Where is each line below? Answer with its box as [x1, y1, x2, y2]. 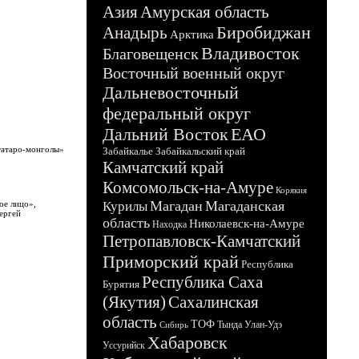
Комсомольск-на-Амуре [103, 178, 273, 197]
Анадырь [103, 23, 167, 42]
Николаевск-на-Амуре [189, 217, 305, 230]
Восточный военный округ [103, 64, 284, 82]
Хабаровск [147, 333, 228, 353]
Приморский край [103, 252, 239, 272]
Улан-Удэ [244, 319, 282, 330]
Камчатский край [103, 158, 224, 177]
